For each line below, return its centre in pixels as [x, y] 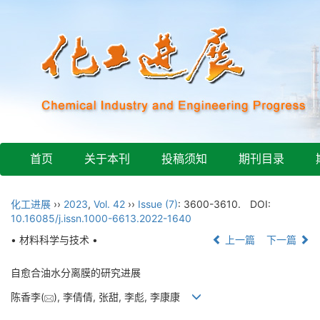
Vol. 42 [109, 204]
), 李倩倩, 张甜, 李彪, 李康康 [122, 297]
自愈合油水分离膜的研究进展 [76, 272]
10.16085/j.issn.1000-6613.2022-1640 [101, 218]
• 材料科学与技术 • [54, 240]
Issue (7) [158, 204]
